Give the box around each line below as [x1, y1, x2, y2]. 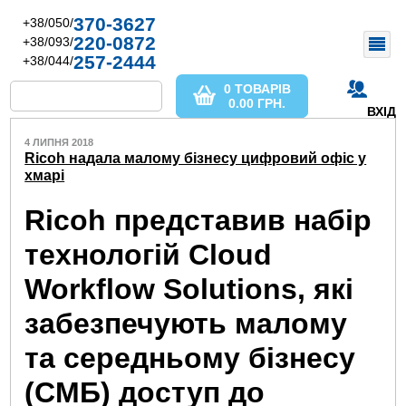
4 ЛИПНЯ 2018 [24, 137, 94, 148]
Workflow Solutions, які [24, 273, 354, 306]
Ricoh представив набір [24, 204, 372, 237]
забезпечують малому [24, 307, 348, 341]
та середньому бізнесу [24, 342, 356, 375]
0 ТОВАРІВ [223, 82, 291, 96]
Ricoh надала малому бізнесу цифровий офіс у [24, 150, 367, 166]
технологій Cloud [24, 238, 273, 272]
